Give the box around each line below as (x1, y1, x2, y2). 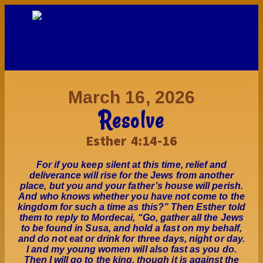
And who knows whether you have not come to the (18, 191, 245, 202)
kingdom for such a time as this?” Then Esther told (18, 202, 245, 213)
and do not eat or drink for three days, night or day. (18, 234, 245, 244)
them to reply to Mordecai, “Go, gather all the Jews (19, 213, 244, 223)
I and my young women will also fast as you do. (26, 244, 237, 255)
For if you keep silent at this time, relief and (36, 160, 227, 170)
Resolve (99, 105, 164, 135)
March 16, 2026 (68, 87, 195, 107)
